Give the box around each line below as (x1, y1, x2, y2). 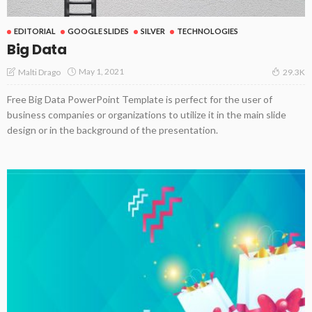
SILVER (141, 26, 165, 36)
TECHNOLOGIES (177, 26, 238, 36)
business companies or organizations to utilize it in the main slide (7, 108, 286, 120)
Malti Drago (18, 66, 61, 77)
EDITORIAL (14, 26, 56, 36)
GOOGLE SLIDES (68, 26, 129, 36)
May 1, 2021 (79, 66, 124, 77)
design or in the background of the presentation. (7, 123, 218, 136)
